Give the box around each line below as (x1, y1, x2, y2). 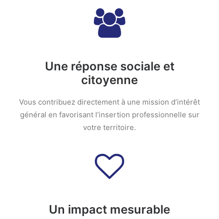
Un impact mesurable (49, 202, 170, 217)
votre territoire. (83, 123, 136, 132)
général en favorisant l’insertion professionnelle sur (20, 110, 199, 119)
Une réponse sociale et (44, 59, 175, 73)
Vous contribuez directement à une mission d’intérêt (19, 97, 200, 107)
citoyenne (81, 73, 138, 87)
